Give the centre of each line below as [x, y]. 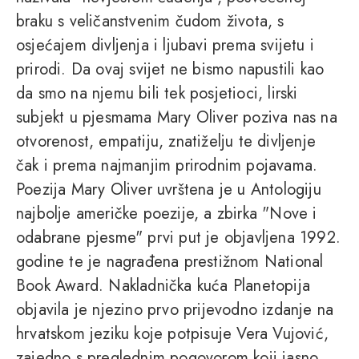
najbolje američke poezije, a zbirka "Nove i [167, 214]
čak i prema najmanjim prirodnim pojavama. [167, 166]
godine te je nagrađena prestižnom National [170, 262]
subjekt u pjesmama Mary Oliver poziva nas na [177, 118]
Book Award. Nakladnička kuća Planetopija [163, 286]
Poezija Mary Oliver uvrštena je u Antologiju [169, 190]
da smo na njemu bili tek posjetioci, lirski [157, 94]
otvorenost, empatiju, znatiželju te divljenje [166, 142]
